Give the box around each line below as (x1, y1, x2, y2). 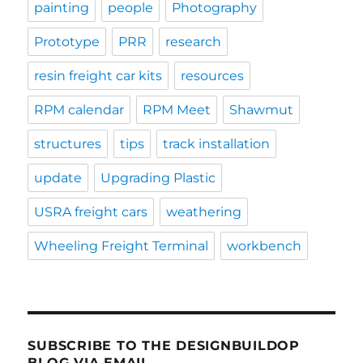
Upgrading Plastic (100, 170, 216, 186)
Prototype (34, 34, 100, 50)
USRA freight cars (34, 204, 148, 220)
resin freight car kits (34, 68, 163, 84)
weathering (166, 204, 242, 220)
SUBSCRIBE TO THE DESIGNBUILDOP (28, 338, 300, 354)
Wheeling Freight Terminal (34, 238, 209, 254)
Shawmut (229, 102, 294, 118)
